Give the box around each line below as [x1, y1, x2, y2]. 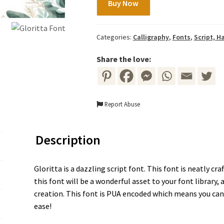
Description [35, 131, 100, 148]
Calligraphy [132, 32, 169, 41]
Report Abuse [102, 99, 140, 108]
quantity [95, 15, 125, 26]
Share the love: [96, 53, 151, 64]
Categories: [96, 32, 133, 41]
